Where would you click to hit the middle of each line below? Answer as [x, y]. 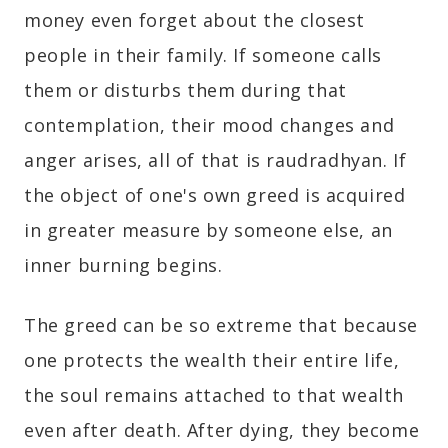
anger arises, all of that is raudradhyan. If [215, 160]
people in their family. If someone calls [203, 55]
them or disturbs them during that [185, 90]
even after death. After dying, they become [222, 430]
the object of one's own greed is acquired [215, 195]
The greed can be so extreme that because [221, 325]
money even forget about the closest [195, 20]
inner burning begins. [123, 265]
